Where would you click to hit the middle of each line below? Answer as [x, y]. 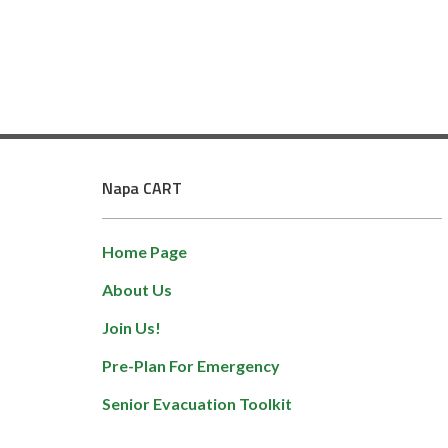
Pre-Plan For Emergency [191, 366]
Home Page [144, 252]
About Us [137, 290]
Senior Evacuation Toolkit [197, 404]
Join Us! [131, 328]
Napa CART [142, 188]
